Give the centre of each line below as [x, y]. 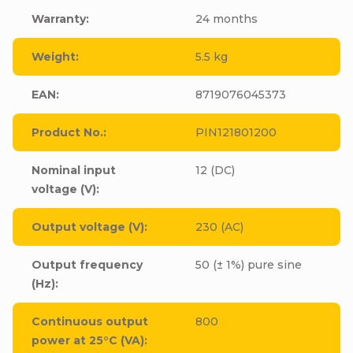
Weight [54, 56]
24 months [227, 19]
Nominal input [74, 170]
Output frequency [87, 264]
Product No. [67, 132]
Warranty [59, 19]
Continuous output [90, 321]
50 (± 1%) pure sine [249, 264]
